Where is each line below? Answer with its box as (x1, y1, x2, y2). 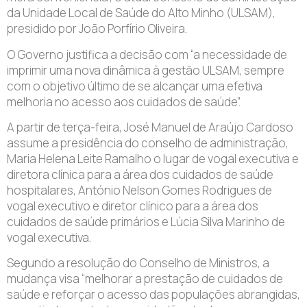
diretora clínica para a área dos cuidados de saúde (7, 167, 273, 183)
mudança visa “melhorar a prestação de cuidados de (7, 271, 283, 287)
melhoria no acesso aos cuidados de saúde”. (7, 93, 241, 110)
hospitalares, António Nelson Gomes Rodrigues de (7, 182, 272, 199)
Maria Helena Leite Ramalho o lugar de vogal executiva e (7, 151, 299, 167)
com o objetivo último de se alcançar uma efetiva (7, 77, 262, 94)
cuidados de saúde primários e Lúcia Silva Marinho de (7, 214, 285, 230)
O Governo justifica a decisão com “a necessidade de (7, 46, 287, 62)
